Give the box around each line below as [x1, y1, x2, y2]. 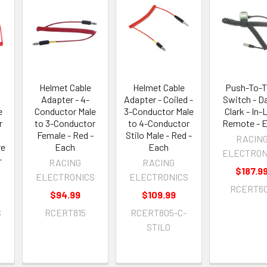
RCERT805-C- [131, 207, 187, 219]
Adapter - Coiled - [124, 94, 194, 105]
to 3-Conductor [35, 117, 96, 129]
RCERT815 [44, 207, 86, 219]
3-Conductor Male [123, 105, 194, 117]
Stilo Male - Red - [125, 129, 192, 141]
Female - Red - [36, 129, 94, 141]
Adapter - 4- [41, 94, 89, 105]
